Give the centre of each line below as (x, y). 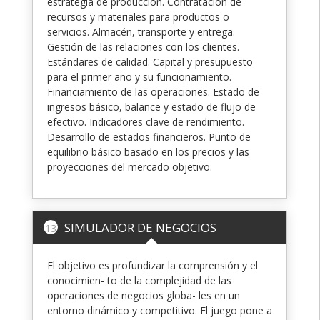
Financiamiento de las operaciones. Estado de (153, 91)
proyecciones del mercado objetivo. (130, 166)
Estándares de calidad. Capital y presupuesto (150, 61)
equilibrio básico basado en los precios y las (148, 151)
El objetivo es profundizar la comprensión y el (152, 265)
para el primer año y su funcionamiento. (139, 76)
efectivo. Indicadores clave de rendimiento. (146, 121)
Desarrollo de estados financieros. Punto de (149, 136)
